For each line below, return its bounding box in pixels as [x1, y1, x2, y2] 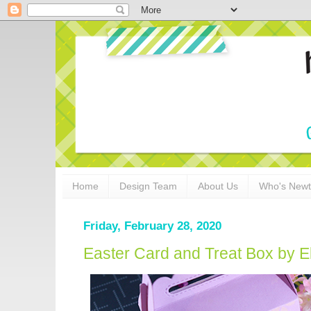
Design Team [119, 180, 177, 192]
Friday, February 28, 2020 [83, 219, 221, 233]
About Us [198, 180, 238, 192]
